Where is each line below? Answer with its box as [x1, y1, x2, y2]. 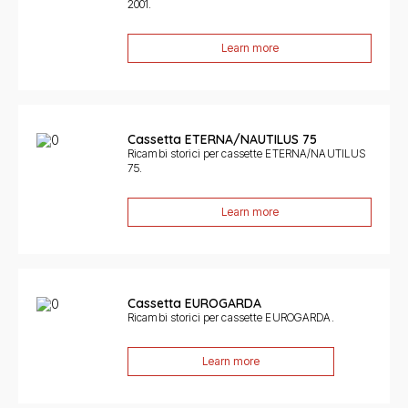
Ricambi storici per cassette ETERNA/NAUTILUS [127, 147, 366, 160]
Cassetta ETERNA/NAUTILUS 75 [127, 131, 317, 148]
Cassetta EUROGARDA [127, 295, 261, 311]
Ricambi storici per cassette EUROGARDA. [127, 311, 334, 324]
